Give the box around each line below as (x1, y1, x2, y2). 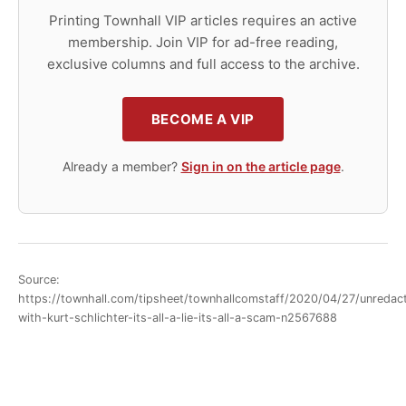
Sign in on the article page (180, 159, 341, 174)
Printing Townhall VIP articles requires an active (49, 12, 357, 29)
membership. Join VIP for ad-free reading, (68, 34, 338, 51)
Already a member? (62, 159, 181, 174)
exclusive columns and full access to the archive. (46, 55, 360, 72)
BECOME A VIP (150, 111, 256, 128)
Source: (18, 272, 60, 286)
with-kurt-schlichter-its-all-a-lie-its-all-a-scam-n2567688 (18, 310, 337, 324)
